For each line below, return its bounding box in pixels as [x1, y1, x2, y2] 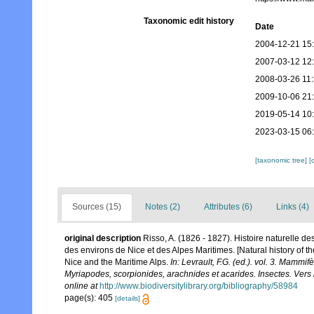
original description [64, 233, 141, 244]
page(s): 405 [64, 293, 115, 303]
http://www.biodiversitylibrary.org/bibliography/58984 [100, 281, 298, 292]
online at [64, 281, 97, 292]
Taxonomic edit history [143, 16, 234, 27]
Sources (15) [72, 202, 121, 212]
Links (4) [276, 202, 309, 212]
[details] [115, 294, 140, 303]
